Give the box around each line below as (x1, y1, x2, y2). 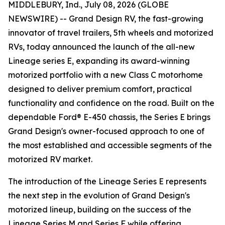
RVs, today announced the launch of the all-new (8, 42, 195, 52)
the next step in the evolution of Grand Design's (8, 190, 190, 200)
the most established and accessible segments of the (8, 140, 212, 150)
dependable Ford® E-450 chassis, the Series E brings (8, 112, 210, 122)
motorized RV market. (8, 154, 92, 164)
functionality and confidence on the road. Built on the (8, 98, 214, 108)
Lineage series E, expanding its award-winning (8, 56, 190, 66)
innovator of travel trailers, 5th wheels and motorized (8, 28, 213, 38)
